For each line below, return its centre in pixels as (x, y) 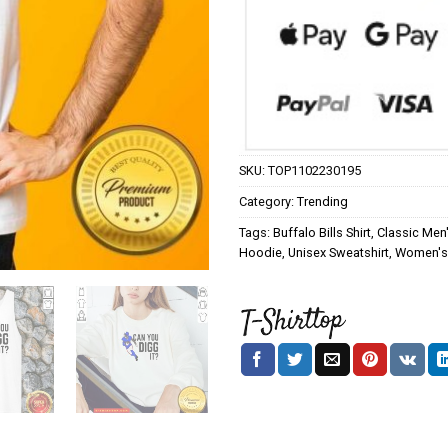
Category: (268, 201)
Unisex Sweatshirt (338, 252)
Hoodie (260, 252)
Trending (322, 201)
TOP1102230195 (314, 170)
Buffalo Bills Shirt (322, 232)
